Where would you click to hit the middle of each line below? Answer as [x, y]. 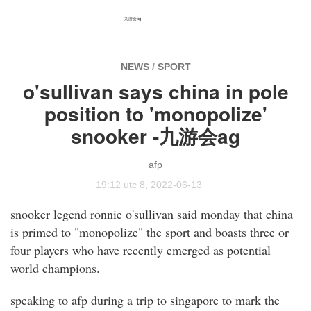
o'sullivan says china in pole [155, 91]
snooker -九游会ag [155, 136]
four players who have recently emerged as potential [141, 250]
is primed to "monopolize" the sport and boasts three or [150, 232]
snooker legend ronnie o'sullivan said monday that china [152, 214]
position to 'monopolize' [155, 114]
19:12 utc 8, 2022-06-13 [155, 185]
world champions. [55, 268]
